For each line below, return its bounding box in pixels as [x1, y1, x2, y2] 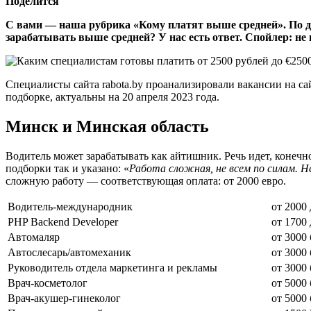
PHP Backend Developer [8, 215, 118, 228]
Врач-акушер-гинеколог [8, 292, 121, 304]
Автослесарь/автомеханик [8, 246, 131, 258]
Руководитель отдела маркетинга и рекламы [8, 261, 217, 274]
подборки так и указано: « [6, 162, 129, 174]
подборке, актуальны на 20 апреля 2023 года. [6, 90, 219, 103]
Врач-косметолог [8, 276, 87, 289]
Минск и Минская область [6, 117, 209, 135]
